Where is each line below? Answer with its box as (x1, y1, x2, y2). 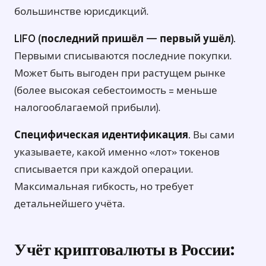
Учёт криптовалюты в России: (14, 243, 235, 260)
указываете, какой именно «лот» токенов (14, 145, 220, 159)
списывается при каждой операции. (14, 163, 193, 176)
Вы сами (191, 128, 235, 142)
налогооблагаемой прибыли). (14, 101, 160, 115)
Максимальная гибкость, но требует (14, 180, 194, 194)
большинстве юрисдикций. (14, 5, 148, 18)
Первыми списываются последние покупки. (14, 49, 232, 63)
